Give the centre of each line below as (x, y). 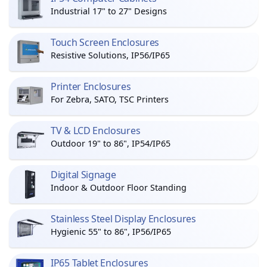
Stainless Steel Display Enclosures (123, 219)
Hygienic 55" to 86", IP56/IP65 (111, 232)
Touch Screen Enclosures (105, 42)
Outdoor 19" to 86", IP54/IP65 (111, 143)
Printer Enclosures (91, 86)
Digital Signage (83, 175)
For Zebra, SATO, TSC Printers (110, 99)
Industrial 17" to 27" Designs (109, 11)
